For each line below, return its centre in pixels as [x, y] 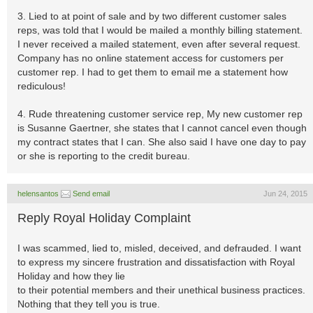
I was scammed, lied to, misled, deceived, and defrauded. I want [159, 248]
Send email [91, 194]
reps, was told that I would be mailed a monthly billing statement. [160, 30]
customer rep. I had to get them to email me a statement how [153, 72]
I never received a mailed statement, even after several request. [159, 44]
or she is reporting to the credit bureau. [104, 156]
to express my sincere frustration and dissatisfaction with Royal [156, 262]
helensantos [38, 194]
